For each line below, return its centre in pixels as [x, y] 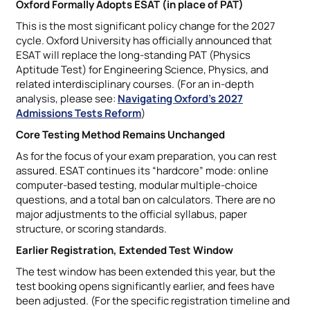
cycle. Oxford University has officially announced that [144, 40]
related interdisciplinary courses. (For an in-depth [135, 84]
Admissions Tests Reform [79, 113]
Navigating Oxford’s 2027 [180, 98]
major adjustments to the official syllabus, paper [131, 214]
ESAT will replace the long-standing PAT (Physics [133, 55]
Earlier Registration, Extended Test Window [125, 250]
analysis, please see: [67, 98]
